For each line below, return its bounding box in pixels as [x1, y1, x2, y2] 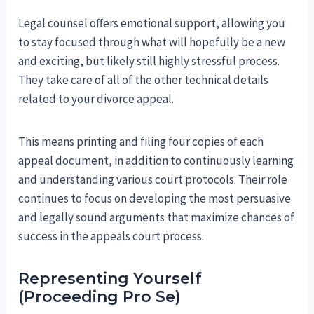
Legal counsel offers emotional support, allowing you [18, 15, 286, 31]
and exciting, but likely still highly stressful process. [18, 53, 280, 69]
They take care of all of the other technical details [18, 71, 269, 88]
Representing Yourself [18, 268, 203, 288]
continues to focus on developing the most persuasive [18, 190, 292, 206]
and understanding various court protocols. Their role [18, 171, 288, 187]
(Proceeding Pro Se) [18, 287, 182, 306]
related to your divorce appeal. [18, 90, 175, 107]
